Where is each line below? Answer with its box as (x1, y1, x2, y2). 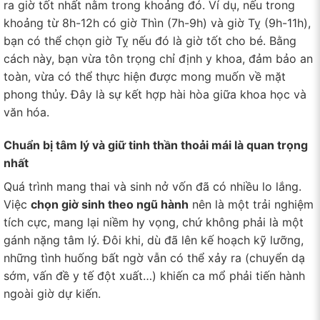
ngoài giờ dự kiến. (4, 286, 101, 301)
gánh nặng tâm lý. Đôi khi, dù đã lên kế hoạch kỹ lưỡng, (4, 232, 304, 247)
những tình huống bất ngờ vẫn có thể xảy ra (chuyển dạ (4, 250, 305, 265)
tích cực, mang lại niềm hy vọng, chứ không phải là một (4, 214, 304, 229)
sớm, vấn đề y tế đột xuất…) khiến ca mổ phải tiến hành (4, 268, 305, 283)
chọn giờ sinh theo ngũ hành (31, 196, 189, 211)
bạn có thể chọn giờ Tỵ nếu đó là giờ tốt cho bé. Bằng (4, 33, 296, 48)
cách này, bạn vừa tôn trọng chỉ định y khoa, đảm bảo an (4, 51, 313, 66)
